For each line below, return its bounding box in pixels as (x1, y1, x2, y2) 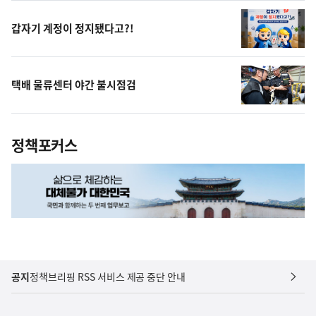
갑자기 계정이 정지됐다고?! (11, 20, 134, 36)
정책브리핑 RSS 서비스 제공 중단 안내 (29, 269, 186, 284)
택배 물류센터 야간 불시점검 (11, 76, 136, 92)
